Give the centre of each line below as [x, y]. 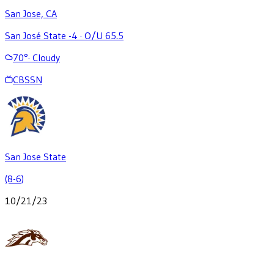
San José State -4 [41, 35]
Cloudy [46, 57]
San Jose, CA [31, 13]
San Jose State [35, 156]
